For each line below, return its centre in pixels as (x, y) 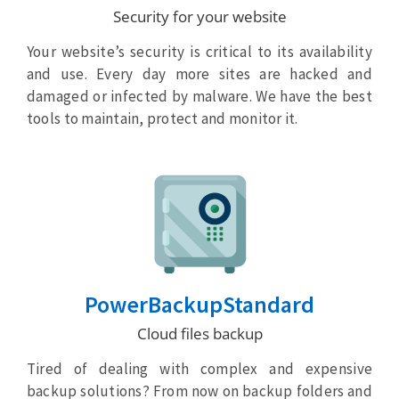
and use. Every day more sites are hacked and (199, 74)
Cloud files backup (199, 334)
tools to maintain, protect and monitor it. (162, 119)
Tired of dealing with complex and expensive (199, 369)
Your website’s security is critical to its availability (199, 52)
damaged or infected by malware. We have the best (199, 97)
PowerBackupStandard (199, 305)
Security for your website (199, 17)
